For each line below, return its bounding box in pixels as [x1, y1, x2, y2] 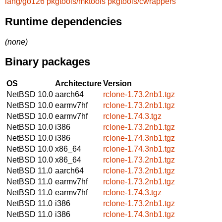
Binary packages [5, 55, 90, 68]
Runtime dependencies [5, 15, 122, 28]
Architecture [55, 79, 102, 88]
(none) [5, 37, 28, 46]
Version [103, 79, 132, 88]
